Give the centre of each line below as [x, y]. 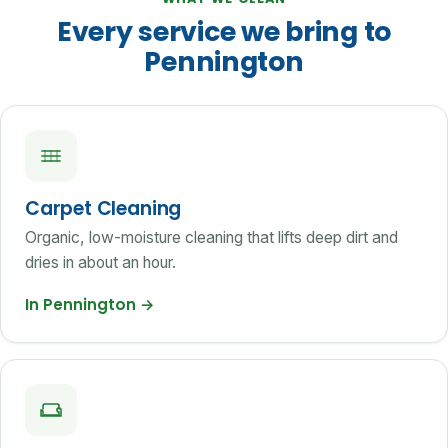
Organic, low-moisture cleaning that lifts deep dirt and [211, 238]
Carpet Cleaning [103, 208]
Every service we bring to [224, 31]
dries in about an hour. [100, 263]
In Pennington [82, 305]
